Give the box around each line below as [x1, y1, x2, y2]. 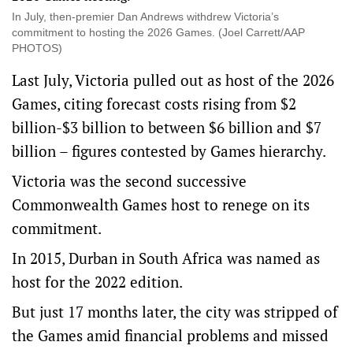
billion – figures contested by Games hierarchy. [12, 141, 326, 161]
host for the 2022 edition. [12, 272, 183, 292]
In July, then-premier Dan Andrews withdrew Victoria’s [12, 10, 279, 23]
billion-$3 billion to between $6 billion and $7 [12, 117, 321, 137]
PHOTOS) [12, 42, 62, 54]
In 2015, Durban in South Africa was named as [12, 248, 320, 268]
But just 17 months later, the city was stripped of [12, 302, 338, 321]
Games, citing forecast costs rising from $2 [12, 94, 296, 113]
